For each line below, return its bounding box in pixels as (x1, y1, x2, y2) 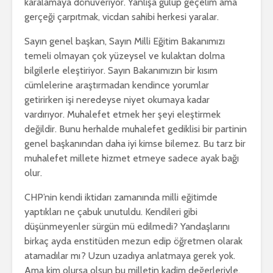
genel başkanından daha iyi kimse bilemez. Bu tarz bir (24, 137, 246, 149)
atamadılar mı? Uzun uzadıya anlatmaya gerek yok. (24, 249, 235, 261)
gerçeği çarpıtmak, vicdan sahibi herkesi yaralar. (24, 10, 219, 23)
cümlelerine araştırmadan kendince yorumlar (24, 79, 209, 91)
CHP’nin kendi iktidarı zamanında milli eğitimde (24, 191, 218, 203)
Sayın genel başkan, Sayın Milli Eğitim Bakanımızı (24, 35, 225, 47)
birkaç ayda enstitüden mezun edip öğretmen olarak (24, 235, 243, 247)
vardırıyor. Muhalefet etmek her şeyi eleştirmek (24, 108, 221, 120)
